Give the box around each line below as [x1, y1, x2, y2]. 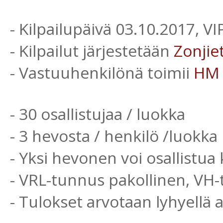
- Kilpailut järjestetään [10, 40, 174, 61]
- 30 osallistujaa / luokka [10, 103, 185, 124]
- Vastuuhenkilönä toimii [10, 62, 194, 83]
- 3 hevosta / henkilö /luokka [10, 125, 218, 146]
